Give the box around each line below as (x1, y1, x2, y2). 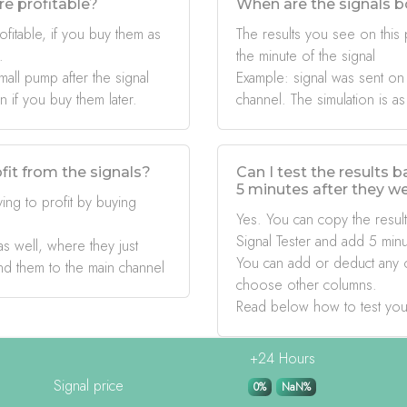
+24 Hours (249, 348, 315, 369)
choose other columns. (236, 274, 377, 295)
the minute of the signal (236, 45, 375, 66)
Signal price (53, 375, 124, 396)
